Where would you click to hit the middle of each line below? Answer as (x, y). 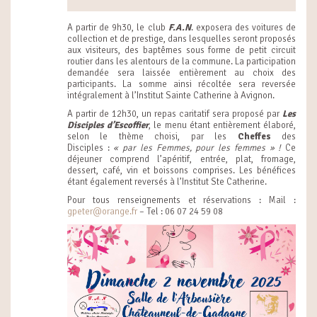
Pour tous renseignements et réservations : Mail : (181, 201)
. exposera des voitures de (243, 28)
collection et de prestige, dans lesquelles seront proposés (181, 39)
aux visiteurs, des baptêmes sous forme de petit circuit (181, 51)
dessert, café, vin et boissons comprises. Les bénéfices (181, 171)
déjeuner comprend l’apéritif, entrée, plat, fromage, (181, 160)
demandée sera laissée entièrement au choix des (181, 73)
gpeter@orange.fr (102, 212)
